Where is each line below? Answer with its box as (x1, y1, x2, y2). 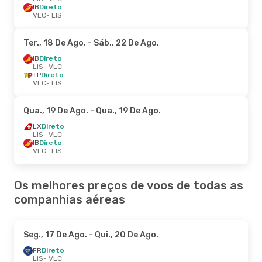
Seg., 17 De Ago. (23, 229, 87, 240)
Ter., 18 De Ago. (23, 37, 86, 48)
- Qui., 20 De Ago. (87, 229, 158, 240)
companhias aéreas (14, 192, 125, 206)
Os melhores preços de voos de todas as (14, 178, 243, 192)
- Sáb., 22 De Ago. (86, 37, 159, 48)
